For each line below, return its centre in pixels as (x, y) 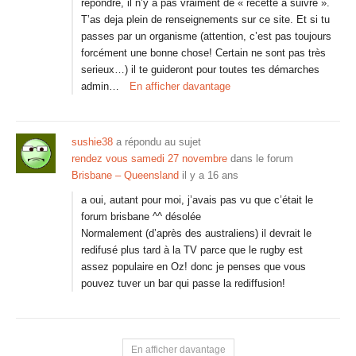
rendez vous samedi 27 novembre (149, 159)
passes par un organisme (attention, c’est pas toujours (206, 36)
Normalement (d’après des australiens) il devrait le (196, 233)
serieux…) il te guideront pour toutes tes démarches (200, 70)
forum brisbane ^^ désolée (141, 217)
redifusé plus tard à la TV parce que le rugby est (192, 250)
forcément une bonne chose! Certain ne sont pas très (203, 53)
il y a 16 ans (210, 175)
